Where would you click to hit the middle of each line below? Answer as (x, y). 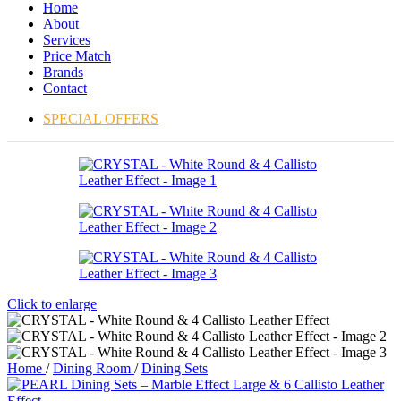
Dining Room (94, 368)
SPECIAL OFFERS (101, 119)
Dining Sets (175, 368)
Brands (63, 72)
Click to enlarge (52, 304)
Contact (65, 88)
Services (67, 40)
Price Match (77, 56)
